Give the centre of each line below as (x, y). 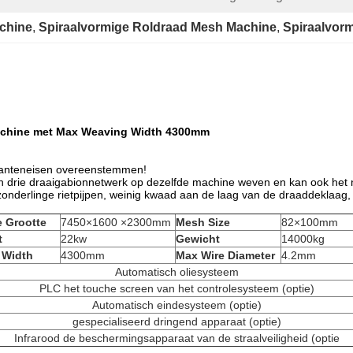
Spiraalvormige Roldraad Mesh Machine (158, 27)
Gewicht (198, 239)
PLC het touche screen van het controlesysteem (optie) (176, 288)
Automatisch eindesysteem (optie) (176, 305)
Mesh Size (203, 222)
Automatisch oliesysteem (176, 272)
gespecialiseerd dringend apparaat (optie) (176, 321)
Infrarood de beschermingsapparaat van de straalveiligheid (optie (176, 338)
